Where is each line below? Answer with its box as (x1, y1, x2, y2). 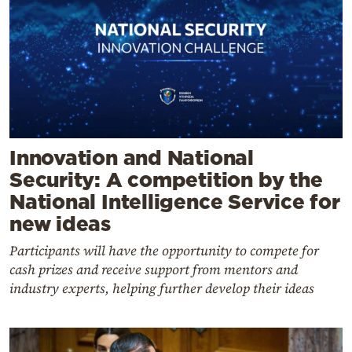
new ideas (9, 211, 112, 235)
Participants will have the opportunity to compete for (9, 240, 319, 260)
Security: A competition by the (9, 167, 323, 191)
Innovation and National (9, 145, 254, 169)
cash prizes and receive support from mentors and (9, 259, 298, 279)
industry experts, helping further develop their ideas (9, 278, 314, 298)
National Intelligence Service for (9, 189, 340, 213)
